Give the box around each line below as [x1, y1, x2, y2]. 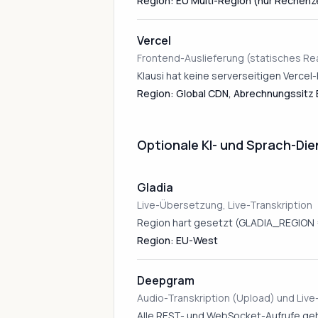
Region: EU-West [137, 234, 218, 247]
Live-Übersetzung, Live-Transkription [137, 198, 312, 212]
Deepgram [137, 273, 194, 288]
